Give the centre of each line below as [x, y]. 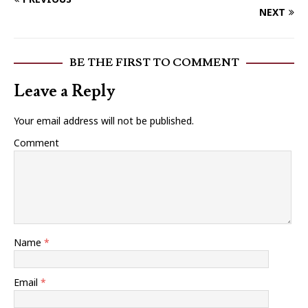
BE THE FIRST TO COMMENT [154, 63]
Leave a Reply [64, 91]
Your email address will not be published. [104, 121]
